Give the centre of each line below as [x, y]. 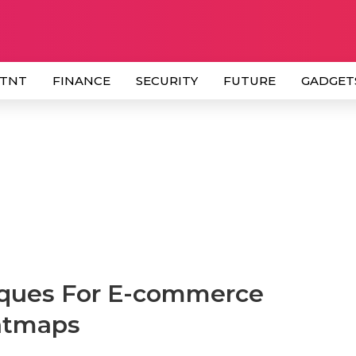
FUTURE [250, 81]
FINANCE [81, 81]
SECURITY [167, 81]
